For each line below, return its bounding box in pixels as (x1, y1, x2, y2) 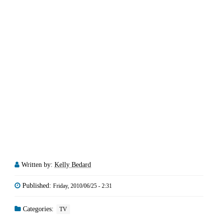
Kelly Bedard (54, 161, 91, 168)
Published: (22, 182, 53, 189)
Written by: (21, 161, 54, 168)
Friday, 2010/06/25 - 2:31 (53, 182, 112, 189)
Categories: (21, 205, 55, 213)
